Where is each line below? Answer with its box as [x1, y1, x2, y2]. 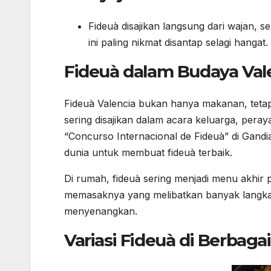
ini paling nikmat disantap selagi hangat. [88, 36, 268, 48]
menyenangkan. [64, 205, 137, 218]
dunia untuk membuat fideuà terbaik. [64, 146, 232, 159]
